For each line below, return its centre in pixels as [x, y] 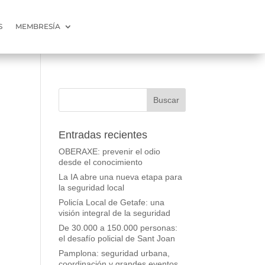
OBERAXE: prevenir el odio [109, 151]
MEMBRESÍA [38, 27]
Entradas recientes [103, 135]
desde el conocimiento [100, 162]
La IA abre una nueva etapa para [120, 177]
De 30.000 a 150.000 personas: [118, 227]
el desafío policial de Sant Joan [117, 238]
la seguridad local [91, 187]
